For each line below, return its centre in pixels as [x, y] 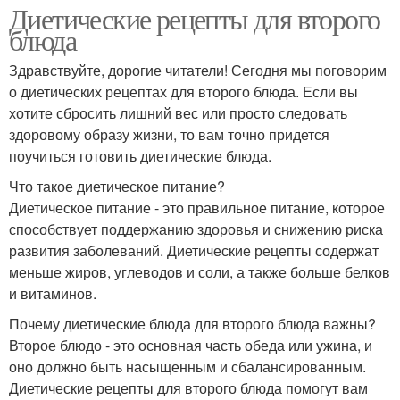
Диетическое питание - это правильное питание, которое [197, 207]
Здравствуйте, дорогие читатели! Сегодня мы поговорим [198, 70]
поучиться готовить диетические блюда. [140, 155]
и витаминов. [53, 293]
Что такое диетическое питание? [117, 186]
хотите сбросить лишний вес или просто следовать [178, 112]
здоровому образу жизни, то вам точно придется [169, 134]
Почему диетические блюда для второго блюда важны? [192, 323]
